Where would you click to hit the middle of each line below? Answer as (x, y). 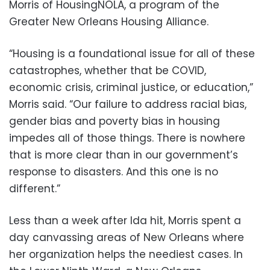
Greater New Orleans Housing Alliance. (109, 21)
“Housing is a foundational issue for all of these (132, 53)
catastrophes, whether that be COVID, (108, 70)
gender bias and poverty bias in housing (115, 121)
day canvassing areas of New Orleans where (127, 237)
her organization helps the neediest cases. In (126, 254)
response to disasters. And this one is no (114, 171)
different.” (35, 188)
